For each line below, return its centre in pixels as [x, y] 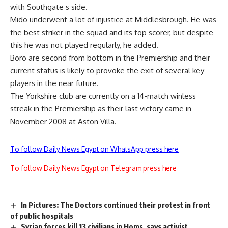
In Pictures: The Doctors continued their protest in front [116, 205]
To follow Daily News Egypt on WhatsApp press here [94, 149]
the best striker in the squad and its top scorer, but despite [112, 32]
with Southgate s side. [49, 7]
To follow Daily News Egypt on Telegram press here [93, 168]
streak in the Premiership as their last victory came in [101, 109]
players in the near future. [54, 83]
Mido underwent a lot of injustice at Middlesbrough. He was [113, 20]
